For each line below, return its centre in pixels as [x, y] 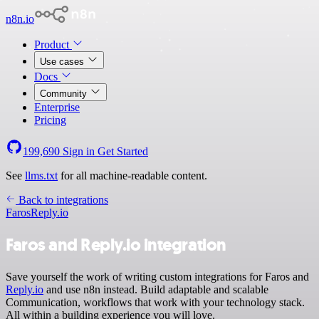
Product [53, 45]
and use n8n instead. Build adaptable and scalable [156, 289]
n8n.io [20, 19]
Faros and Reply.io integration [116, 245]
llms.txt [41, 176]
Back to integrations [62, 200]
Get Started [123, 151]
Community [65, 94]
